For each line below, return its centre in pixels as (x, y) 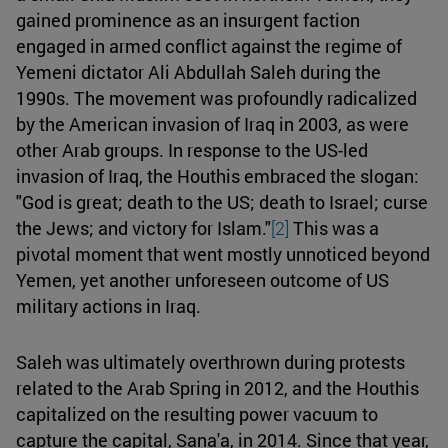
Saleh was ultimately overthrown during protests (210, 361)
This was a (334, 227)
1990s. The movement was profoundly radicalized (216, 97)
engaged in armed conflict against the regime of (209, 45)
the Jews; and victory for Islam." (143, 227)
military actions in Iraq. (108, 305)
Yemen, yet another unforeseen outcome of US (202, 279)
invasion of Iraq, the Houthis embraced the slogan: (217, 175)
